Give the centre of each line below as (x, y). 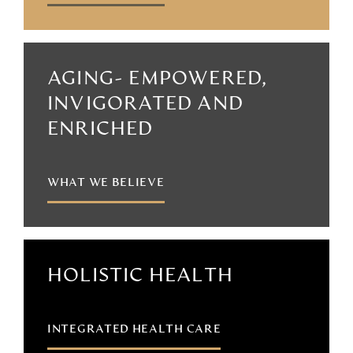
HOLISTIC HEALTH (140, 276)
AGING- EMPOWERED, (158, 79)
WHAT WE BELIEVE (106, 183)
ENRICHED (100, 130)
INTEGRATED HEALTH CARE (134, 330)
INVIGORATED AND (145, 104)
